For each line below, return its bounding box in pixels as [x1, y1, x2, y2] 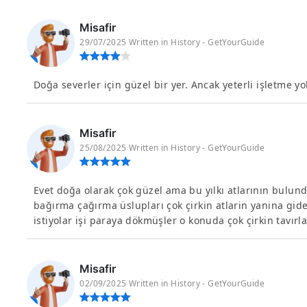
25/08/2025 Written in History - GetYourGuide [79, 142, 265, 153]
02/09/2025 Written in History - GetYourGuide [79, 278, 265, 289]
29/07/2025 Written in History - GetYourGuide [79, 36, 265, 48]
